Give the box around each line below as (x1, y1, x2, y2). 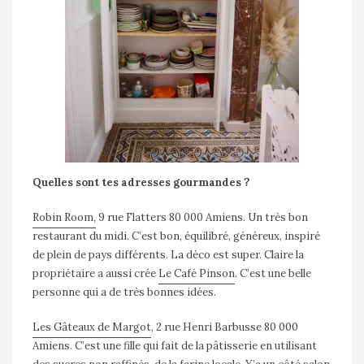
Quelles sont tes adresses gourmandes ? (32, 175, 252, 189)
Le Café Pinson (158, 266, 235, 280)
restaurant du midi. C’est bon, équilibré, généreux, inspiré (32, 228, 320, 243)
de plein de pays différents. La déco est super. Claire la (32, 247, 304, 262)
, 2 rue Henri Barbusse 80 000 (151, 319, 298, 334)
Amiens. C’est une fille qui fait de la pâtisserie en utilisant (32, 338, 317, 353)
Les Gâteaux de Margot (32, 319, 151, 334)
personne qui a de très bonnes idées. (32, 284, 216, 299)
